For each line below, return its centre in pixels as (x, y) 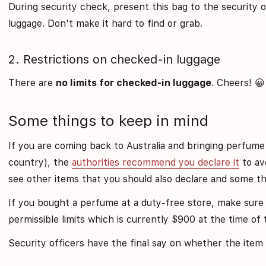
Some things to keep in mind (109, 121)
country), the (40, 163)
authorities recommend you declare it (156, 163)
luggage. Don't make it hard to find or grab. (106, 24)
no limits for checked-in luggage (134, 83)
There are (32, 83)
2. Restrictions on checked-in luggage (115, 60)
